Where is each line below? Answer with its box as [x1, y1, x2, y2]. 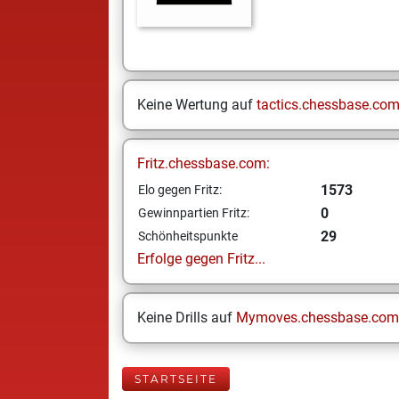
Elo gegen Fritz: [138, 183, 222, 197]
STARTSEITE [134, 372, 217, 386]
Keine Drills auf [137, 309, 236, 326]
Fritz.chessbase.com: [137, 155, 270, 172]
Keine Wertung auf [137, 96, 256, 113]
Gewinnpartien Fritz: [138, 206, 249, 220]
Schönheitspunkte [138, 229, 238, 243]
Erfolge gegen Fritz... [137, 250, 265, 267]
